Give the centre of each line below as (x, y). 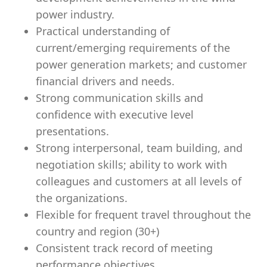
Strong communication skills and (119, 98)
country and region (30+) (97, 231)
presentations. (72, 131)
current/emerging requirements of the (133, 48)
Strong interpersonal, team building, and (139, 148)
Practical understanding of (103, 31)
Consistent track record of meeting (124, 248)
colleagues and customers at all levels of (139, 181)
